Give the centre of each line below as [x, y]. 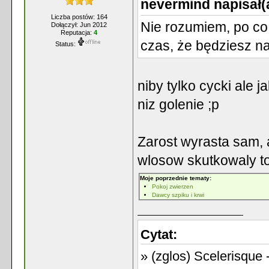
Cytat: [159, 234]
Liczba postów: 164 [79, 17]
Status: [65, 44]
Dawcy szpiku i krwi [178, 195]
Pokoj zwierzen [173, 186]
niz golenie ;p [178, 104]
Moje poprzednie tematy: [176, 178]
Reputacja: [77, 32]
